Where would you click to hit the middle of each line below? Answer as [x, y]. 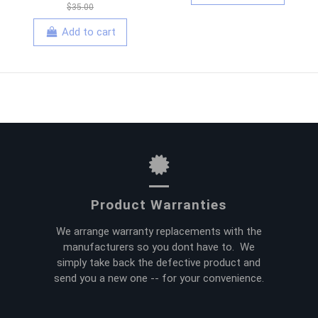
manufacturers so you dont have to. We [159, 247]
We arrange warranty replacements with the [159, 231]
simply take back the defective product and [159, 262]
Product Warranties [159, 204]
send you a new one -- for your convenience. [159, 278]
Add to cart [88, 32]
